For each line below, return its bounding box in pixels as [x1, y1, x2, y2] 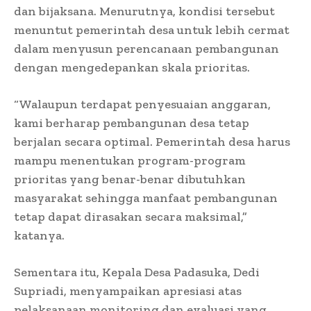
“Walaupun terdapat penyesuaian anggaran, [14, 96, 271, 112]
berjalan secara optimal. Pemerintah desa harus [14, 133, 290, 149]
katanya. [14, 227, 65, 243]
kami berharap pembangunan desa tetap [14, 115, 249, 131]
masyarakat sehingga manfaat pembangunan [14, 190, 278, 205]
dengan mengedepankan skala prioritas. [14, 59, 250, 75]
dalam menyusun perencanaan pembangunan [14, 40, 279, 56]
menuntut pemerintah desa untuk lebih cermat [14, 22, 289, 37]
